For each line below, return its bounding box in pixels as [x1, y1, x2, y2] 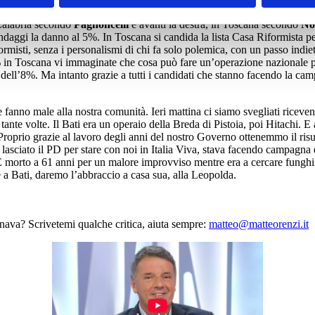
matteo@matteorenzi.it [209, 218, 309, 230]
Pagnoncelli [74, 18, 129, 30]
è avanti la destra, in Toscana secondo [129, 18, 301, 30]
